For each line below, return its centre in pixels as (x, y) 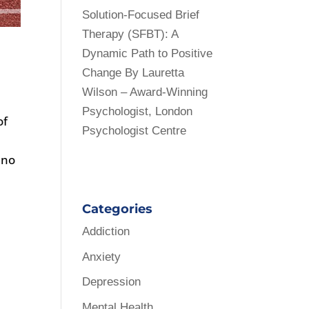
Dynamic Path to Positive (148, 53)
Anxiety (102, 257)
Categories (118, 209)
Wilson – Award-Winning (145, 92)
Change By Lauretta (133, 73)
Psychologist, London (138, 111)
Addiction (106, 231)
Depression (112, 282)
